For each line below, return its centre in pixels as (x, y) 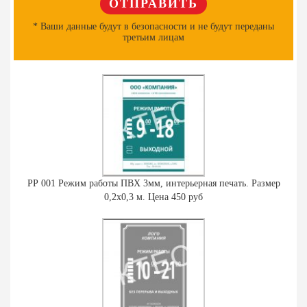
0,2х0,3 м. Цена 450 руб (153, 197)
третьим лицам (153, 37)
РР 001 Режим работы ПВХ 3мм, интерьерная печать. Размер (153, 183)
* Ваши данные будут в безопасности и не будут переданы (153, 26)
